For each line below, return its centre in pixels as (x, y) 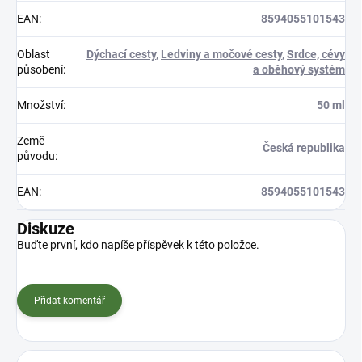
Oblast (34, 54)
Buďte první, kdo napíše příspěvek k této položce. (138, 244)
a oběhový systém (299, 69)
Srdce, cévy (316, 54)
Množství (40, 105)
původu (36, 156)
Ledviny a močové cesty (221, 54)
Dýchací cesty (121, 54)
